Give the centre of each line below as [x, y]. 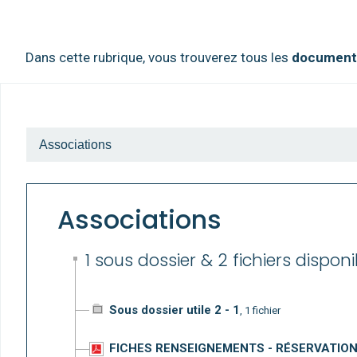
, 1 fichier [260, 310]
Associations [139, 219]
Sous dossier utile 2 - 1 [174, 310]
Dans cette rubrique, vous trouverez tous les [159, 57]
